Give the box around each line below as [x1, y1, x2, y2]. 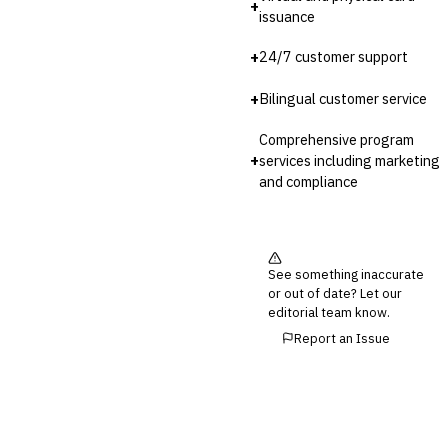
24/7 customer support [259, 47, 408, 66]
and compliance [259, 171, 358, 191]
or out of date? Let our [268, 284, 402, 302]
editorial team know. [268, 303, 390, 321]
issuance [259, 6, 315, 26]
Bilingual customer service [259, 89, 427, 108]
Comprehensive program [259, 129, 414, 149]
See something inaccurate [268, 265, 424, 283]
